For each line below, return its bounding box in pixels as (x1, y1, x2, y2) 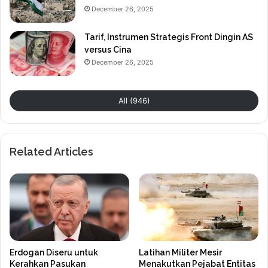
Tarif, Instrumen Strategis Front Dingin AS (84, 32, 253, 42)
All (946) (118, 96, 150, 106)
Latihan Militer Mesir (139, 247, 222, 257)
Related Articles (10, 145, 93, 159)
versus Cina (84, 45, 132, 55)
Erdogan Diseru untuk (10, 247, 98, 257)
